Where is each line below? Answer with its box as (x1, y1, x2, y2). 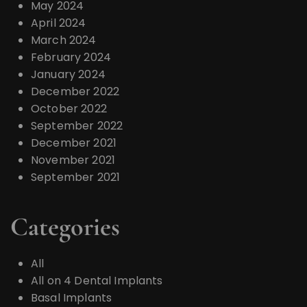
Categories (10, 211, 120, 243)
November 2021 (31, 152, 115, 168)
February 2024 (31, 49, 111, 65)
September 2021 (31, 169, 121, 185)
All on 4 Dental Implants (31, 273, 163, 288)
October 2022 (31, 101, 107, 116)
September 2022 (31, 118, 123, 134)
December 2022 (31, 84, 119, 99)
